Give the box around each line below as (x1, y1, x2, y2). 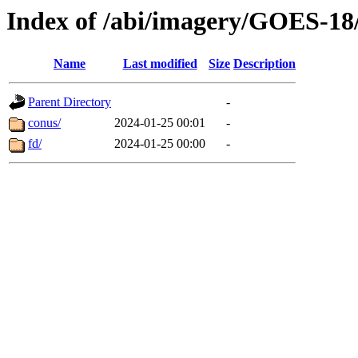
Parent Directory (28, 95, 111, 109)
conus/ (28, 116, 61, 130)
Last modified (122, 57, 197, 71)
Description (233, 57, 296, 71)
